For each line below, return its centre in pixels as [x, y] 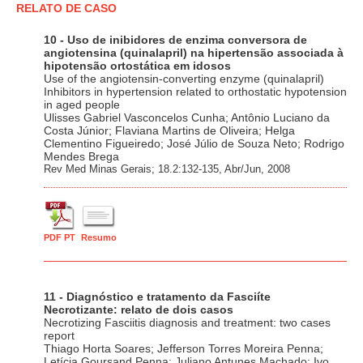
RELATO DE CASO [66, 9]
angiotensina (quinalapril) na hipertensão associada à [194, 53]
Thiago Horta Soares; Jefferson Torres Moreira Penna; [184, 349]
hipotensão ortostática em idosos [137, 66]
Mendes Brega [81, 157]
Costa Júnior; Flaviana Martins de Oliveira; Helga [169, 131]
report [59, 336]
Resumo [99, 238]
